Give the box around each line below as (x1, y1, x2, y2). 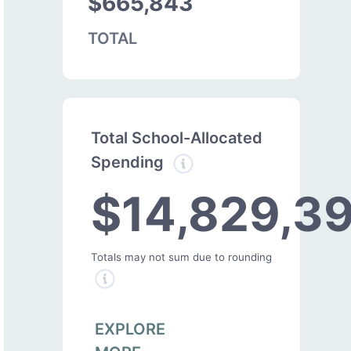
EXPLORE (95, 319, 165, 338)
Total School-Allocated (91, 128, 262, 147)
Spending (91, 153, 168, 172)
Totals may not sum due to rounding (91, 250, 272, 263)
